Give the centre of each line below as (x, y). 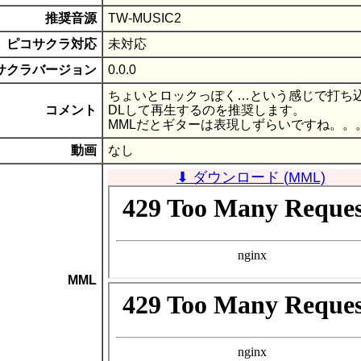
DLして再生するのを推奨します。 (207, 110)
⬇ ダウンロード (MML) (251, 177)
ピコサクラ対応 (52, 44)
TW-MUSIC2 (145, 18)
